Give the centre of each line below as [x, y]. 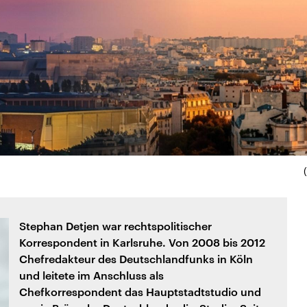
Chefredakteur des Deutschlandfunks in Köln [136, 258]
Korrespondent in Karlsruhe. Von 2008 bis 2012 [142, 242]
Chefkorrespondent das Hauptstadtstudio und [140, 291]
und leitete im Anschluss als [91, 275]
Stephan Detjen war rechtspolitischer [115, 225]
